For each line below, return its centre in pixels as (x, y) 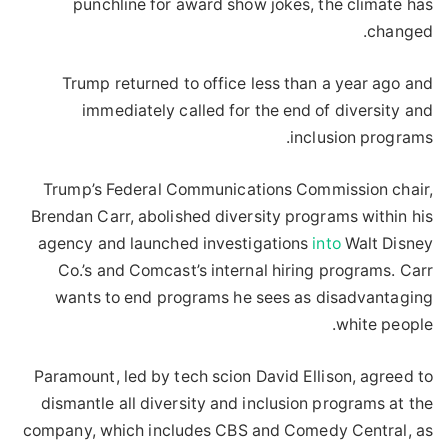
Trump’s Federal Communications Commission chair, (238, 190)
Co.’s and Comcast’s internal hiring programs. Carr (245, 271)
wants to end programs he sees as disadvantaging (244, 298)
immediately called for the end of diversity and (257, 111)
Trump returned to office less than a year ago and (247, 84)
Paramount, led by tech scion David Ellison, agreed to (233, 377)
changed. (400, 32)
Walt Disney (386, 244)
